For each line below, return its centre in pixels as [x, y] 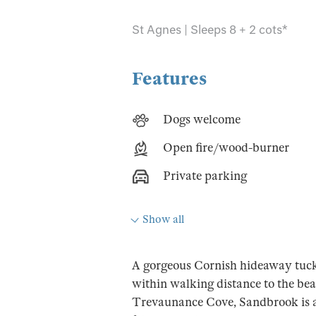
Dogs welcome [202, 120]
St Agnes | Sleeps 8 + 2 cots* [209, 30]
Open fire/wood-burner [226, 148]
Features [169, 79]
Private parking [205, 176]
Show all [164, 219]
